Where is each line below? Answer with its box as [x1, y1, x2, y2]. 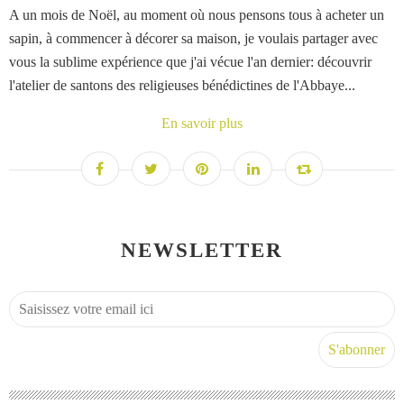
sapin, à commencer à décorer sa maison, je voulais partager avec [9, 31, 378, 47]
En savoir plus [161, 115, 243, 132]
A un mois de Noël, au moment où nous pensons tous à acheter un [9, 7, 384, 23]
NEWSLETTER [121, 239, 283, 262]
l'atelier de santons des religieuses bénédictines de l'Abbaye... [9, 78, 355, 94]
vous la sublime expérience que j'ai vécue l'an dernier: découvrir [9, 54, 372, 70]
